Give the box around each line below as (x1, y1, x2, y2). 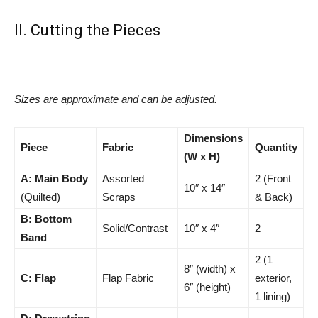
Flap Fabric (102, 272, 154, 284)
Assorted (102, 172, 144, 185)
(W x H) (184, 150, 220, 163)
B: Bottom (21, 213, 72, 225)
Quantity (255, 141, 297, 153)
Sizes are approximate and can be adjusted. (14, 93, 217, 105)
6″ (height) (184, 281, 231, 293)
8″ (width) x (184, 263, 236, 275)
